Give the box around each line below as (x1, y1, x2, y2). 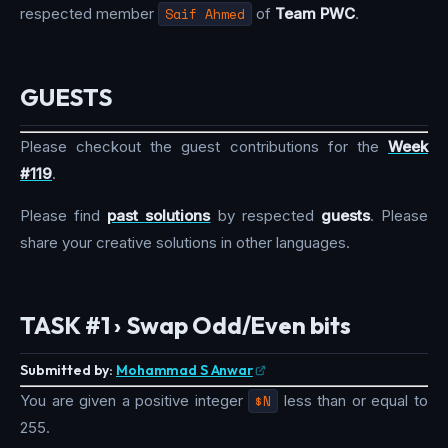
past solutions (107, 205, 211, 225)
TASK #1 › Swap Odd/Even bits (20, 310, 351, 341)
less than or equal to (278, 390, 429, 410)
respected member (20, 4, 158, 24)
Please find (20, 205, 108, 225)
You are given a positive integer (20, 390, 249, 410)
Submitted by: (20, 361, 114, 380)
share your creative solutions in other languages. (20, 232, 350, 252)
